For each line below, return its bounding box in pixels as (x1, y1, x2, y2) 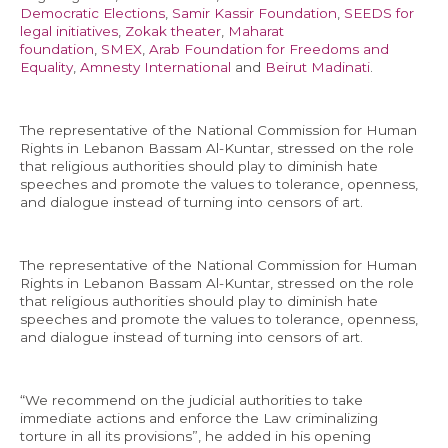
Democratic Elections (20, 5, 165, 22)
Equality (20, 59, 73, 76)
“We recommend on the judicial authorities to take (20, 392, 363, 409)
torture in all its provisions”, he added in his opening (20, 428, 371, 445)
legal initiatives (20, 23, 118, 40)
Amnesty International (80, 59, 231, 76)
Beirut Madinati (265, 59, 370, 76)
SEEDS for (344, 5, 414, 22)
